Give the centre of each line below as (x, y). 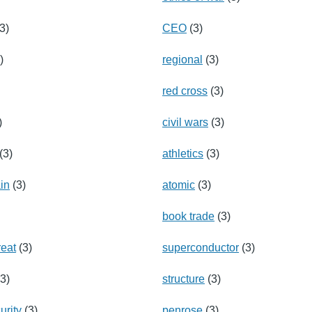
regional (182, 59)
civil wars (185, 122)
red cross (185, 91)
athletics (183, 153)
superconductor (201, 247)
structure (184, 279)
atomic (179, 185)
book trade (188, 216)
